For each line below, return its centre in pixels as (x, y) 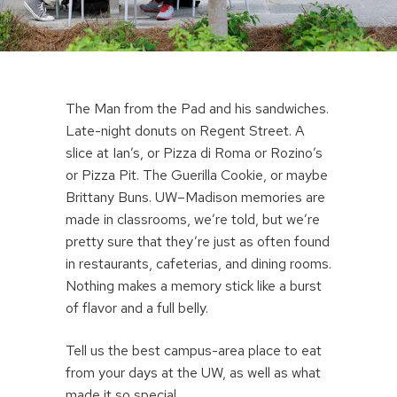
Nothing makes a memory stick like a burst (194, 285)
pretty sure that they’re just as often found (198, 241)
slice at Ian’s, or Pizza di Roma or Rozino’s (194, 152)
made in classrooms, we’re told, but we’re (193, 219)
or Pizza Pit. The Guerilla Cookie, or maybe (197, 175)
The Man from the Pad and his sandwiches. (197, 108)
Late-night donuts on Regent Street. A (185, 130)
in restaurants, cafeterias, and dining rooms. (198, 263)
